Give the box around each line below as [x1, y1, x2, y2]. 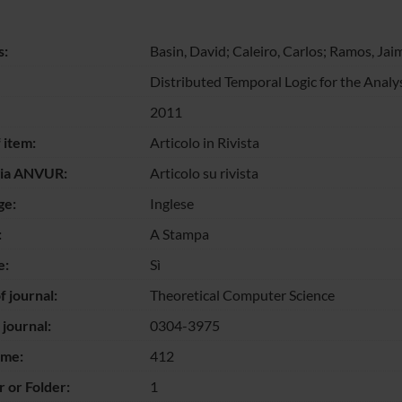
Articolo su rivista [149, 163, 258, 181]
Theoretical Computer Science [149, 285, 335, 303]
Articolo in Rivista [149, 133, 259, 151]
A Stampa [149, 224, 209, 242]
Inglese [149, 194, 194, 212]
